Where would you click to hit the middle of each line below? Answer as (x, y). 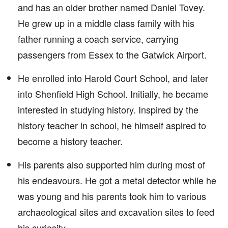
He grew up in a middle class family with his (106, 23)
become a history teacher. (70, 141)
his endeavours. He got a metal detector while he (117, 180)
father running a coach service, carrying (98, 39)
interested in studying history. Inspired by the (108, 109)
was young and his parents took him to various (112, 196)
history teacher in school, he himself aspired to (112, 125)
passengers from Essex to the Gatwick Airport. (112, 54)
